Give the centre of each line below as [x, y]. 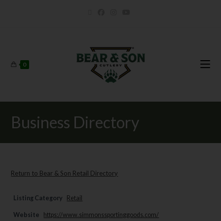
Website [27, 215]
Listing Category [38, 198]
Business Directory [75, 122]
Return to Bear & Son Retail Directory [65, 173]
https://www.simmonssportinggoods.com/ [101, 215]
